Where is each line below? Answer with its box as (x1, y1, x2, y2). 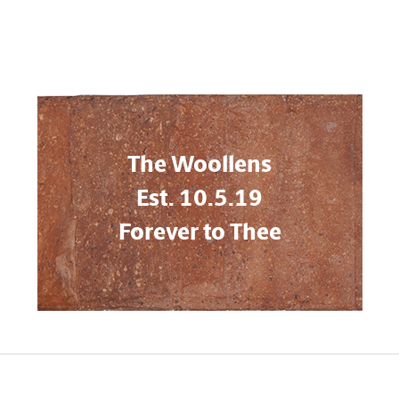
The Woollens (127, 147, 272, 182)
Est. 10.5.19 (136, 181, 263, 216)
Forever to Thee (118, 215, 281, 249)
